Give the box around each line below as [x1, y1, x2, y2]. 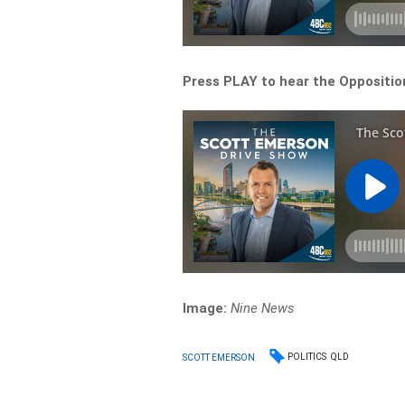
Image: [183, 300, 228, 316]
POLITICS [287, 352, 327, 362]
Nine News [231, 300, 296, 316]
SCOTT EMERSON [183, 352, 256, 363]
